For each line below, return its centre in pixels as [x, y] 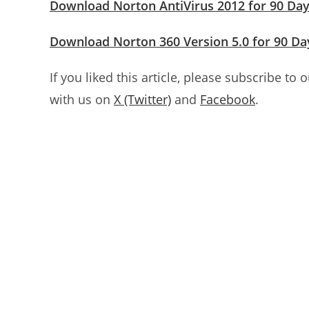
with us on [82, 99]
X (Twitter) [142, 99]
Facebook [228, 99]
